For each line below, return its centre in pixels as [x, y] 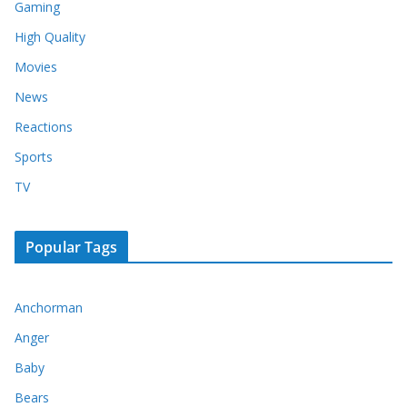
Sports [34, 157]
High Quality [50, 37]
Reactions [44, 127]
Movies [36, 67]
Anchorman [49, 308]
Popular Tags [71, 248]
